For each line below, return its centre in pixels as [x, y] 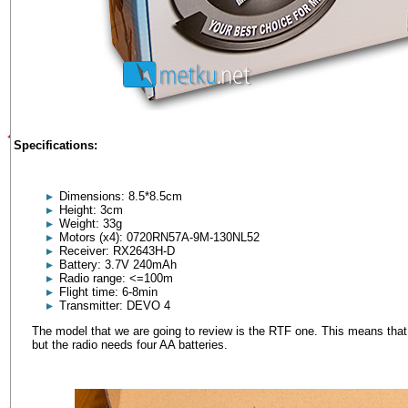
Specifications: [56, 145]
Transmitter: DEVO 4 [115, 306]
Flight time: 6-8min [108, 292]
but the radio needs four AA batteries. [130, 345]
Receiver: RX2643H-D [117, 251]
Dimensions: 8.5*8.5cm [121, 196]
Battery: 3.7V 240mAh [118, 265]
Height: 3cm [91, 210]
